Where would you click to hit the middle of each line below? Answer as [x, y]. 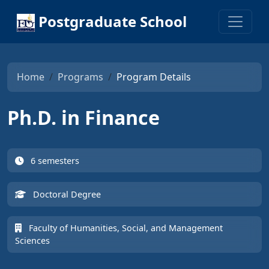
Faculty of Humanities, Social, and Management [125, 228]
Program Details [154, 77]
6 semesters [55, 160]
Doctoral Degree [67, 194]
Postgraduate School [111, 21]
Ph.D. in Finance [83, 118]
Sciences [32, 241]
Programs [80, 77]
